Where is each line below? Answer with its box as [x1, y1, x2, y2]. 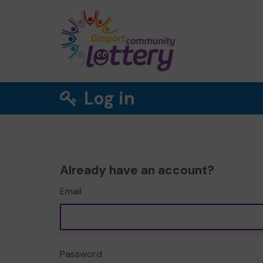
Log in [80, 87, 136, 110]
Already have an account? [60, 162, 214, 178]
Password [60, 248, 102, 260]
